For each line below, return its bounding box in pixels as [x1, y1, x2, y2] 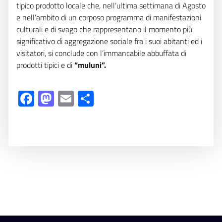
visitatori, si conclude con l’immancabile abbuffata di [16, 47, 186, 59]
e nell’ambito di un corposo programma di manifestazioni [16, 11, 201, 23]
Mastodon [54, 87, 122, 111]
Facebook [34, 87, 98, 111]
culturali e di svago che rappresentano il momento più [16, 23, 192, 35]
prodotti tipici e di [16, 59, 74, 71]
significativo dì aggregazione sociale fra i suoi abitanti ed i [16, 35, 202, 47]
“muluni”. [74, 59, 106, 71]
